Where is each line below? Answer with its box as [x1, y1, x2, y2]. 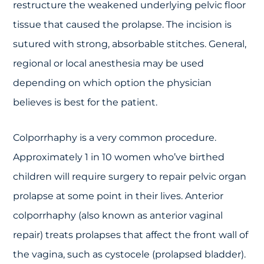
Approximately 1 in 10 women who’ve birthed [13, 151, 225, 163]
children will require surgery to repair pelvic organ [13, 170, 247, 182]
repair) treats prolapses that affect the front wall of [13, 229, 249, 240]
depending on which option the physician [13, 77, 212, 88]
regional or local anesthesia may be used [13, 57, 204, 69]
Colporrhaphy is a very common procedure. [13, 131, 217, 143]
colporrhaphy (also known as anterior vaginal [13, 209, 223, 221]
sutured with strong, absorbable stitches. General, [13, 38, 247, 49]
